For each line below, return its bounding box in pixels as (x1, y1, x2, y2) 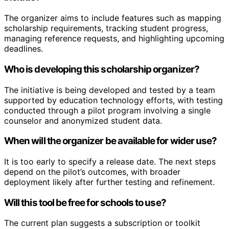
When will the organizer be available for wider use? (4, 135, 217, 147)
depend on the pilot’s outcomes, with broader (4, 166, 180, 177)
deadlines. (4, 43, 43, 54)
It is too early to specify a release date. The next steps (4, 156, 216, 167)
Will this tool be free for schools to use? (4, 196, 166, 209)
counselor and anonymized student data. (4, 115, 162, 126)
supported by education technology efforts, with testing (4, 95, 223, 105)
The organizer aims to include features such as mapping (4, 13, 221, 24)
